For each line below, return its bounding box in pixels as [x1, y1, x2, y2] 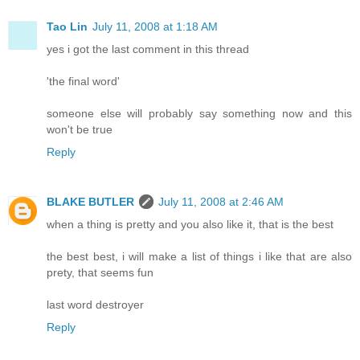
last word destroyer [47, 298, 144, 312]
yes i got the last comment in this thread [47, 43, 249, 56]
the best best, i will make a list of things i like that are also [47, 250, 352, 264]
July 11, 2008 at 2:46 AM [158, 195, 284, 209]
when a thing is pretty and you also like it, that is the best [47, 218, 333, 231]
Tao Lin [47, 20, 88, 34]
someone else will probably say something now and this [47, 107, 352, 121]
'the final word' [47, 75, 120, 88]
